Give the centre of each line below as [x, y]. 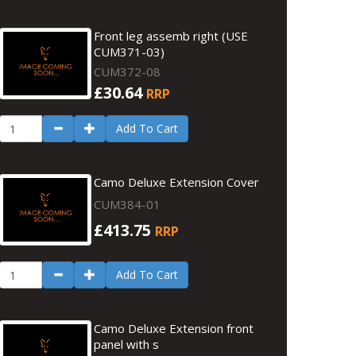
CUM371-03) [130, 52]
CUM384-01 [128, 204]
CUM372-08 [128, 72]
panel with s [127, 344]
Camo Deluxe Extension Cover [177, 182]
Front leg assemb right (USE [171, 36]
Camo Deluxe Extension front [174, 328]
